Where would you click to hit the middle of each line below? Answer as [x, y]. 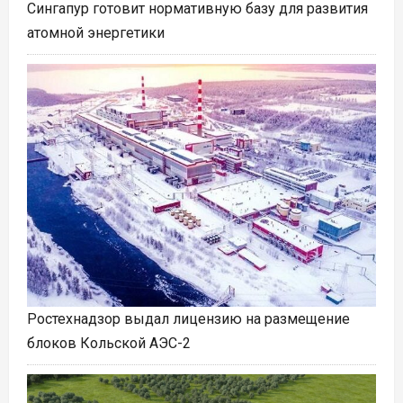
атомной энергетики [96, 33]
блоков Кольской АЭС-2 [109, 343]
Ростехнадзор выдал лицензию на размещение [188, 318]
